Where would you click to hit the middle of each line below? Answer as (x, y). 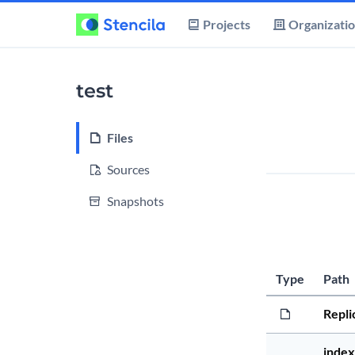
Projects (227, 24)
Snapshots (136, 201)
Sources (128, 169)
